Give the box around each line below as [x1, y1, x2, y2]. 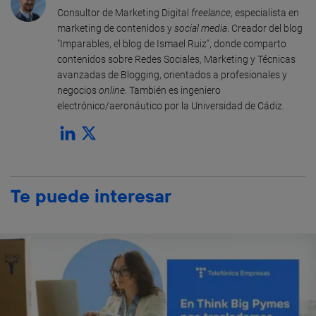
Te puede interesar [11, 184, 171, 207]
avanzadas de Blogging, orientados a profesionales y [57, 68, 287, 80]
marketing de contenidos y [57, 22, 174, 34]
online [99, 84, 125, 96]
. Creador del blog [227, 22, 303, 34]
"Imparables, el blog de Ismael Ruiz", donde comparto [57, 37, 286, 49]
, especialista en [231, 6, 299, 18]
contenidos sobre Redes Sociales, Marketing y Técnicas [57, 53, 296, 65]
